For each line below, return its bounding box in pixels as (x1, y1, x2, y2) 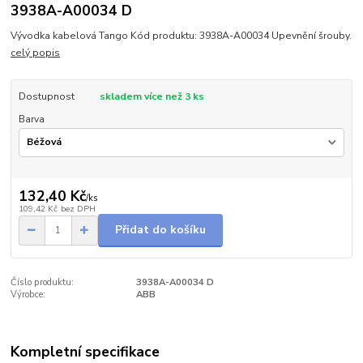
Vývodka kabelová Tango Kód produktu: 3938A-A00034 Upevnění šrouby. (11, 28, 352, 42)
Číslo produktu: (11, 275, 75, 288)
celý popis (11, 45, 61, 59)
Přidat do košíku (115, 222, 206, 238)
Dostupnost (18, 89, 75, 103)
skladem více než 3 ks (99, 89, 204, 103)
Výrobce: (11, 288, 46, 301)
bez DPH (60, 203, 96, 216)
